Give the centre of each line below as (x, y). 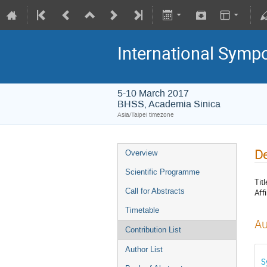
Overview (141, 153)
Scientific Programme (162, 172)
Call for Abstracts (155, 191)
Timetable (142, 210)
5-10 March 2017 (153, 93)
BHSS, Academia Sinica (169, 104)
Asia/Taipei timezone (146, 115)
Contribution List (153, 230)
